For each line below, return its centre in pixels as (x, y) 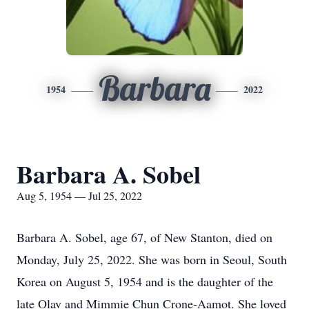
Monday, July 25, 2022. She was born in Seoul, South (152, 259)
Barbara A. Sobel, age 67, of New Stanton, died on (144, 237)
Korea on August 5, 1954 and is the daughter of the (145, 281)
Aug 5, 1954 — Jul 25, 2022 (79, 196)
